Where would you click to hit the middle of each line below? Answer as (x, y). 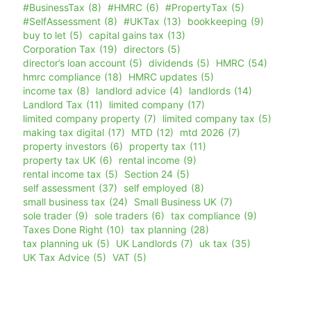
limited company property (82, 119)
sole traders (121, 216)
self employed (155, 188)
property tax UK (59, 160)
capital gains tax (126, 35)
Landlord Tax (53, 105)
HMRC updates (163, 77)
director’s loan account (74, 63)
